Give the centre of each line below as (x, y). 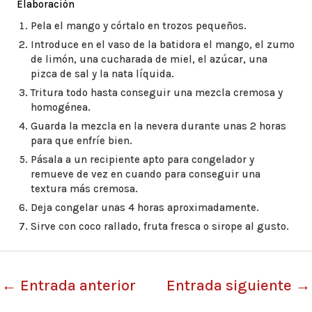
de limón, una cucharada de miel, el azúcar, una (149, 59)
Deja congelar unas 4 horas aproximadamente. (145, 208)
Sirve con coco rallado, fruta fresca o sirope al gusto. (160, 226)
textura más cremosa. (84, 189)
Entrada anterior (76, 285)
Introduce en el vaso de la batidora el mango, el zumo (163, 45)
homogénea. (61, 107)
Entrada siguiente (231, 285)
